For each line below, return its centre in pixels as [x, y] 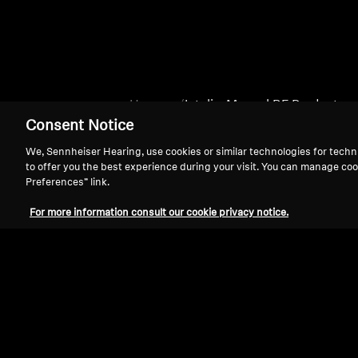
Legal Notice [72, 348]
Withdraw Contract [173, 348]
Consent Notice [80, 127]
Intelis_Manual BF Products [265, 105]
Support [80, 273]
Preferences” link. [68, 183]
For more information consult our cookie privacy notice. [159, 213]
